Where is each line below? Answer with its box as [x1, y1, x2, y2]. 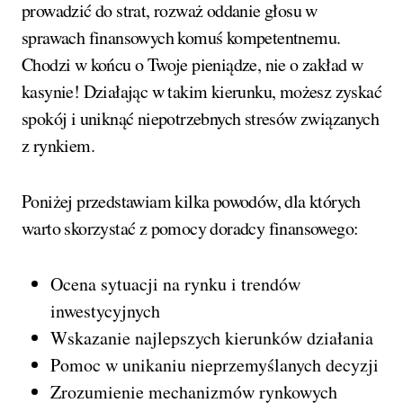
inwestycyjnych [50, 299, 160, 324]
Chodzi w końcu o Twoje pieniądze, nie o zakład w [22, 52, 363, 77]
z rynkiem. [22, 133, 95, 158]
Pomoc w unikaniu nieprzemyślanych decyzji [50, 353, 379, 378]
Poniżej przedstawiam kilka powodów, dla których [22, 189, 361, 214]
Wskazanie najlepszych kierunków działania [50, 326, 373, 351]
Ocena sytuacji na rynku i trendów [50, 272, 300, 297]
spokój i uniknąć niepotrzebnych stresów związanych [22, 106, 379, 131]
